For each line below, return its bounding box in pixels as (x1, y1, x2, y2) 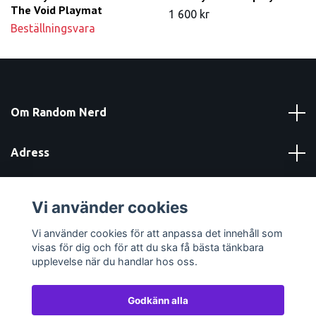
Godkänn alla (128, 294, 188, 306)
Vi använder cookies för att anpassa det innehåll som (31, 226, 283, 239)
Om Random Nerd (11, 106, 107, 119)
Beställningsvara (11, 22, 95, 35)
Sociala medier (11, 226, 92, 240)
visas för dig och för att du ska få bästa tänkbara (31, 241, 264, 253)
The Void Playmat (11, 3, 102, 18)
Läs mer (11, 186, 54, 200)
